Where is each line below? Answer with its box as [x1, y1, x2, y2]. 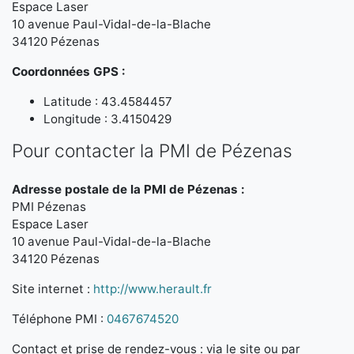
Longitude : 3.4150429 [43, 111, 171, 126]
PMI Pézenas [12, 199, 86, 214]
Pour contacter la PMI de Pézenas [12, 140, 292, 162]
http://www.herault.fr [93, 281, 212, 296]
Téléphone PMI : [12, 311, 107, 326]
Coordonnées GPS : [12, 64, 126, 79]
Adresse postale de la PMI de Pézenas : [12, 182, 245, 197]
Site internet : [12, 281, 93, 296]
